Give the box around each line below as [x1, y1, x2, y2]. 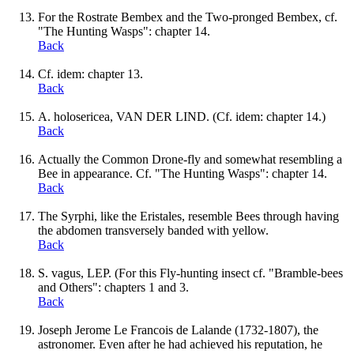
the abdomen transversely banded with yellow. [38, 223, 269, 237]
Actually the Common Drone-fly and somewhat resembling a [38, 152, 342, 166]
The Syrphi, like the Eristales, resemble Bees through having [38, 209, 339, 223]
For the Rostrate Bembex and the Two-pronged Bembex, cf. [38, 9, 337, 24]
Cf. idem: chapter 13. [38, 66, 143, 81]
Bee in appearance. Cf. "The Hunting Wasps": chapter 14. [38, 166, 327, 180]
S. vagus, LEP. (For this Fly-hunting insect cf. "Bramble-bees [38, 265, 343, 280]
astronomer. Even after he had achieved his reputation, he [38, 337, 322, 351]
